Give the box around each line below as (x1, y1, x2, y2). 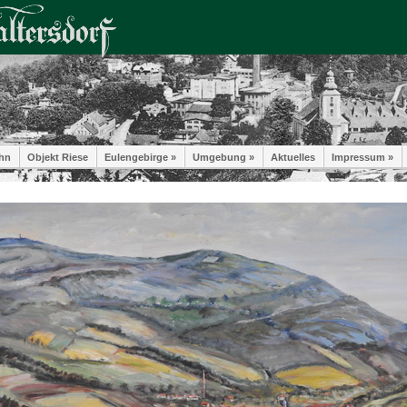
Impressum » (332, 152, 393, 163)
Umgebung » (193, 152, 254, 163)
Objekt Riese (27, 152, 88, 163)
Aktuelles (271, 152, 315, 163)
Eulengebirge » (104, 152, 176, 163)
